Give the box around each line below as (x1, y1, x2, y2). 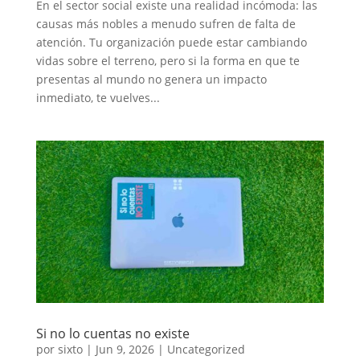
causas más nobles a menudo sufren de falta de (35, 15, 296, 31)
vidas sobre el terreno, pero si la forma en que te (35, 52, 300, 68)
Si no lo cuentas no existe (35, 324, 190, 342)
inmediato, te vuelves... (35, 89, 160, 105)
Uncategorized (166, 341, 245, 357)
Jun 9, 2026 (95, 341, 154, 357)
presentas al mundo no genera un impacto (35, 71, 267, 87)
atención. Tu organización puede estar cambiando (35, 34, 307, 50)
